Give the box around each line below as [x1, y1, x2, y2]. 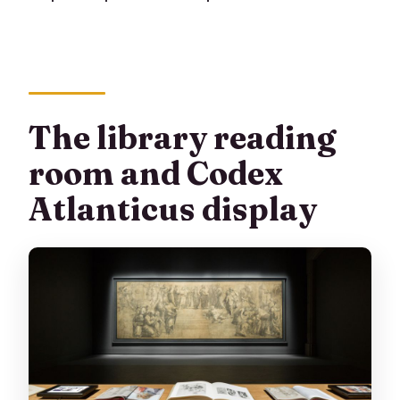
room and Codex [29, 153, 284, 193]
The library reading [29, 117, 337, 157]
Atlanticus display [29, 188, 318, 229]
